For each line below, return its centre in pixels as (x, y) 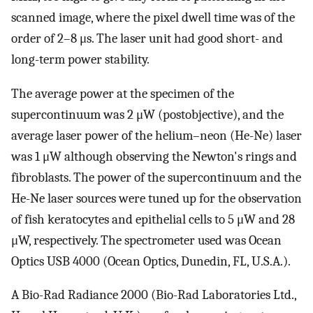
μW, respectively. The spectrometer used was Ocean (146, 240)
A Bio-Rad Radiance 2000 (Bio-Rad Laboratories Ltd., (154, 295)
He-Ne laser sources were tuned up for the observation (156, 198)
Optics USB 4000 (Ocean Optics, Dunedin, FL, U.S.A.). (151, 261)
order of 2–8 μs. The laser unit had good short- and (147, 38)
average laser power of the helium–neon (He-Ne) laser (156, 135)
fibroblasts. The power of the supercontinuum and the (156, 177)
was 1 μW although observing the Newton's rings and (154, 156)
